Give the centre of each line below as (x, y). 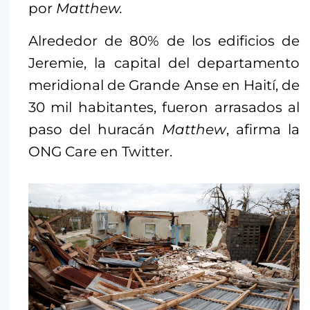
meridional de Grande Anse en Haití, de (164, 85)
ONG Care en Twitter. (100, 152)
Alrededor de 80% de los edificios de (164, 41)
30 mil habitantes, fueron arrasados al (164, 108)
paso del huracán (95, 130)
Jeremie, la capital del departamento (164, 63)
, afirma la (263, 130)
